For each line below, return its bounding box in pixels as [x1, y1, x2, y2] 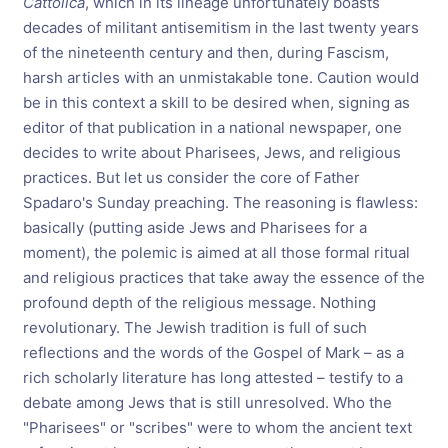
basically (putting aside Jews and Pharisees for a [22, 218, 367, 237]
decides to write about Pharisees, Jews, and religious [22, 143, 401, 162]
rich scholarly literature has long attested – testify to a [22, 368, 403, 387]
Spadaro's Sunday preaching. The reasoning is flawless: [22, 193, 418, 212]
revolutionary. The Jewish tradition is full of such [22, 318, 367, 337]
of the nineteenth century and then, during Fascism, [22, 43, 389, 62]
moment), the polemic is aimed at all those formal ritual [22, 243, 410, 262]
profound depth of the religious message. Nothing [22, 293, 376, 312]
